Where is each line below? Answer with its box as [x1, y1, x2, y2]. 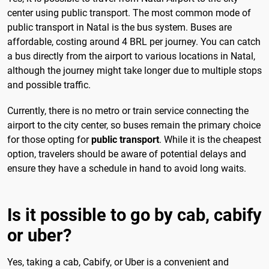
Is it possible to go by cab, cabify [7, 205, 262, 226]
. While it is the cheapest [159, 134, 261, 146]
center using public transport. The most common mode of [7, 7, 251, 19]
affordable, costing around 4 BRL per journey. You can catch [7, 36, 261, 48]
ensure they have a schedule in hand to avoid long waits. [7, 163, 246, 175]
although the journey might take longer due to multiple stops [7, 65, 262, 77]
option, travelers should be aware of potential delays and [7, 148, 246, 160]
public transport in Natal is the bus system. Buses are [7, 22, 232, 34]
